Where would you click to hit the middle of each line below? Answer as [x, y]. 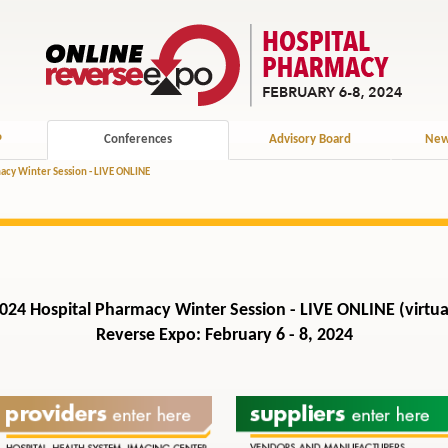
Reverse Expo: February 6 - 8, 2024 [224, 336]
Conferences [137, 139]
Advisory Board [309, 139]
